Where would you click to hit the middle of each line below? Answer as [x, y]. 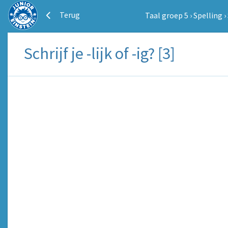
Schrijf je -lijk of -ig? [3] [99, 53]
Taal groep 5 [166, 15]
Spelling [208, 15]
